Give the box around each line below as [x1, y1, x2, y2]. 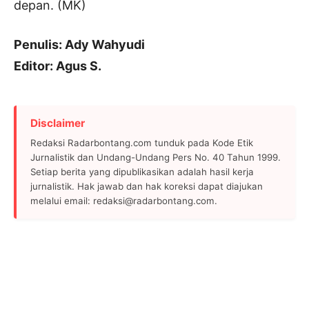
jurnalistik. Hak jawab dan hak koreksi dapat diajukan [30, 181, 263, 192]
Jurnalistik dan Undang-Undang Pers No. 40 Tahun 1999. [30, 152, 281, 163]
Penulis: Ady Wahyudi [14, 37, 145, 52]
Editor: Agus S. [14, 59, 101, 74]
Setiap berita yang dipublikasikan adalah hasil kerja [30, 166, 254, 178]
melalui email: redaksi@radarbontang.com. [30, 195, 217, 207]
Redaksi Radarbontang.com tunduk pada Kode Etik [30, 137, 253, 149]
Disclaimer [30, 117, 85, 130]
